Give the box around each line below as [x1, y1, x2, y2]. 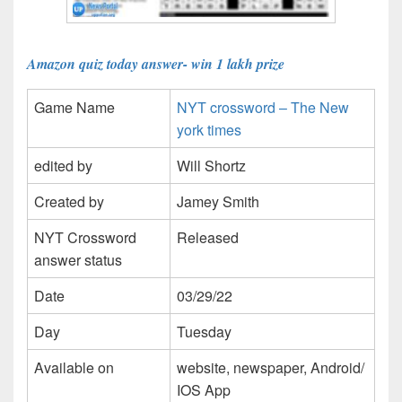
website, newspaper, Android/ [177, 356, 364, 378]
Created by [34, 190, 104, 212]
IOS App [177, 379, 231, 400]
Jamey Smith [177, 190, 259, 212]
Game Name [34, 96, 115, 118]
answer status [34, 249, 122, 270]
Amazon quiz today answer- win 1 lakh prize [27, 53, 284, 74]
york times [177, 118, 241, 140]
